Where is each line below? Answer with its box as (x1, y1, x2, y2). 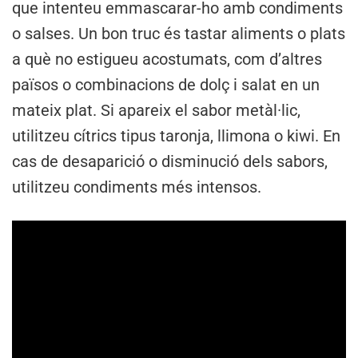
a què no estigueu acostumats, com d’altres (12, 50, 322, 70)
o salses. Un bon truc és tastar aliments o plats (12, 24, 345, 44)
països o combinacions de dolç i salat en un (12, 75, 320, 95)
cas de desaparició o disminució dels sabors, (12, 152, 328, 172)
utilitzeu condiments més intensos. (12, 177, 261, 197)
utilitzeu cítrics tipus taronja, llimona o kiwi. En (12, 126, 340, 146)
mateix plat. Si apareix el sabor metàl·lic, (12, 101, 300, 121)
